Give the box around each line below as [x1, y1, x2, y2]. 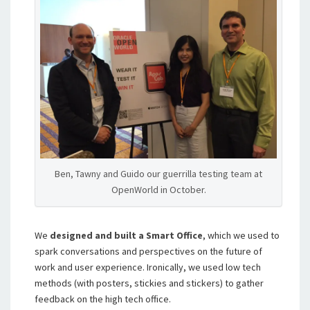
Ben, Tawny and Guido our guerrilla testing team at [55, 167, 262, 181]
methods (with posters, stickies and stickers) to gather [35, 277, 264, 290]
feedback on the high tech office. [35, 293, 171, 306]
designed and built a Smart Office [50, 229, 203, 242]
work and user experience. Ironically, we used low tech [35, 261, 261, 274]
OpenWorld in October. [111, 183, 206, 197]
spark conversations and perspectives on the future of [35, 245, 262, 258]
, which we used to [203, 229, 280, 242]
